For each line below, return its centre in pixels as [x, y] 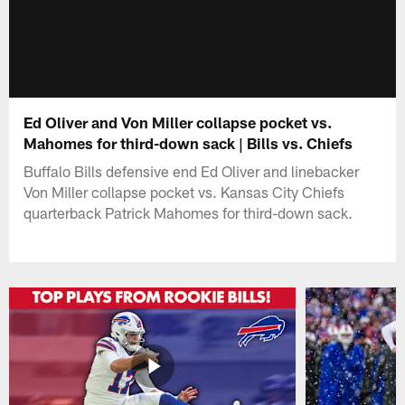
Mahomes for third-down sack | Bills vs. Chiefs [188, 142]
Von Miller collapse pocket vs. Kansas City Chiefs [184, 191]
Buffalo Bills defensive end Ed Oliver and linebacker [192, 170]
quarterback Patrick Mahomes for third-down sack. [188, 212]
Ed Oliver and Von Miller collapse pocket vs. [178, 122]
